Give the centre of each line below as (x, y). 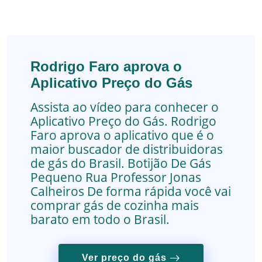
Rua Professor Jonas (143, 177)
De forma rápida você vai (159, 192)
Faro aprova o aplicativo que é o (122, 135)
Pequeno (56, 177)
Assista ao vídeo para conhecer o (125, 107)
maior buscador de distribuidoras (127, 149)
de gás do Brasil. (79, 163)
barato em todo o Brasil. (100, 220)
